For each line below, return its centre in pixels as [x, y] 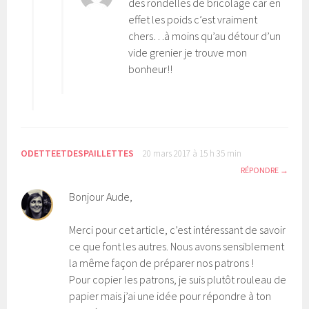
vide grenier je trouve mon [188, 52]
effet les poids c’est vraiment [193, 19]
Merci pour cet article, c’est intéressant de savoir [178, 229]
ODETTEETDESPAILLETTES [78, 153]
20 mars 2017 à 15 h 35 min [192, 153]
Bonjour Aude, [101, 196]
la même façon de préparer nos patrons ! [162, 262]
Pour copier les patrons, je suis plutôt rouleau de [178, 279]
